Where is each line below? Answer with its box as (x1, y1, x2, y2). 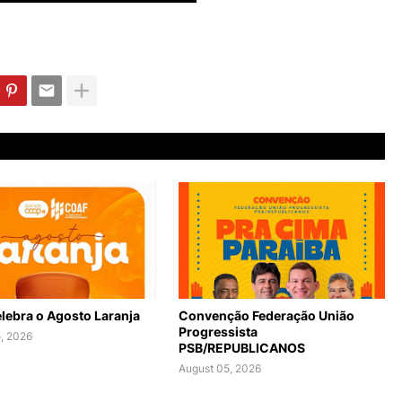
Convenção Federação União (179, 308, 354, 323)
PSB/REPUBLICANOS (179, 340, 305, 355)
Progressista (179, 324, 258, 339)
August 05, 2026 (179, 362, 261, 375)
